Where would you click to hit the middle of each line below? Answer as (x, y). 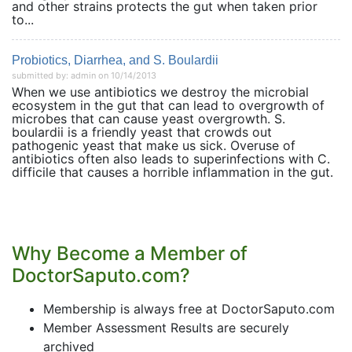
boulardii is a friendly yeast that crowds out (142, 132)
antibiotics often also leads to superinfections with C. (171, 159)
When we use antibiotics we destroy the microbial (160, 92)
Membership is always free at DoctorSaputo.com (189, 309)
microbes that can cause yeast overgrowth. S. (148, 119)
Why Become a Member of (130, 253)
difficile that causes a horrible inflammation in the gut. (172, 172)
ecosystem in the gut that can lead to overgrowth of (168, 105)
